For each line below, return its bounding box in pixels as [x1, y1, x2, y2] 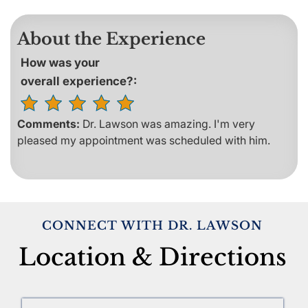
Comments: [17, 116, 82, 131]
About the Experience [17, 28, 206, 49]
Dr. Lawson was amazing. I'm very [82, 116, 255, 131]
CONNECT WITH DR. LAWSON [42, 218, 263, 233]
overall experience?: [21, 74, 137, 88]
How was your [21, 55, 100, 69]
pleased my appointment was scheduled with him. [17, 133, 270, 147]
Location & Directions [18, 242, 287, 272]
